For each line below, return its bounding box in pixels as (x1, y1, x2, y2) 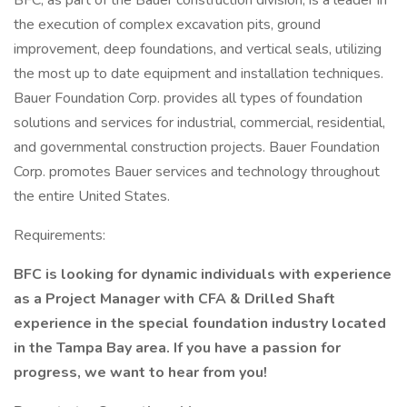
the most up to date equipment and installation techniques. (14, 64, 383, 84)
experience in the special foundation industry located (14, 313, 386, 333)
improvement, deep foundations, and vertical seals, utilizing (14, 39, 382, 59)
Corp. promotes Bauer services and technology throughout (14, 162, 380, 182)
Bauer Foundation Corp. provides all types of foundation (14, 88, 362, 108)
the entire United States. (14, 186, 170, 206)
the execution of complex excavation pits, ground (14, 15, 321, 35)
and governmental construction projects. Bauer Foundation (14, 137, 380, 157)
